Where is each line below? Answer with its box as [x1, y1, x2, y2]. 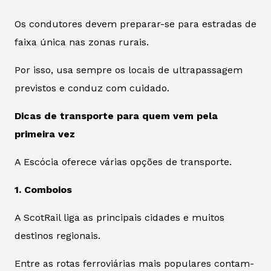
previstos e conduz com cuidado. [15, 82, 169, 94]
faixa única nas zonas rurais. [15, 36, 149, 48]
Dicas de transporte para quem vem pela [15, 109, 218, 122]
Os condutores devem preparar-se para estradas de [15, 18, 256, 30]
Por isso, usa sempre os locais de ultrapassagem [15, 64, 243, 76]
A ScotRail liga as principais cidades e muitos [15, 211, 224, 223]
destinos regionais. [15, 229, 100, 241]
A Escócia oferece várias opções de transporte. [15, 155, 232, 168]
